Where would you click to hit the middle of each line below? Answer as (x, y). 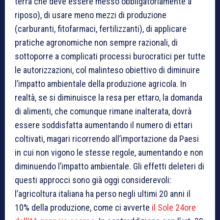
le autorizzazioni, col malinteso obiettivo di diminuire (107, 70)
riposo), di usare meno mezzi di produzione (91, 15)
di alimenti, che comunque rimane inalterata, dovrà (103, 111)
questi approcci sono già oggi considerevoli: (93, 180)
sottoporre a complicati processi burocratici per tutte (110, 56)
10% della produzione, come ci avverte (83, 207)
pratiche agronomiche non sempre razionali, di (96, 42)
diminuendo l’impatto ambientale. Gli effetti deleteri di (110, 166)
